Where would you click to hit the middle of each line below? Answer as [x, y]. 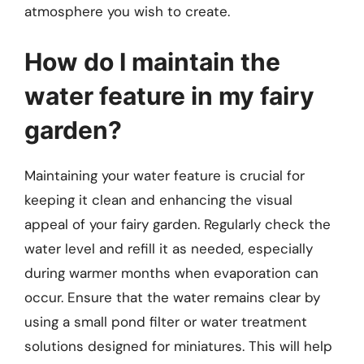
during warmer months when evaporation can [171, 273]
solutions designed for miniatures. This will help [178, 346]
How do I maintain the [152, 61]
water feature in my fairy [169, 95]
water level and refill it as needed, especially [169, 248]
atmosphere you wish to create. [127, 12]
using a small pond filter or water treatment [166, 321]
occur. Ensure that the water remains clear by [172, 297]
